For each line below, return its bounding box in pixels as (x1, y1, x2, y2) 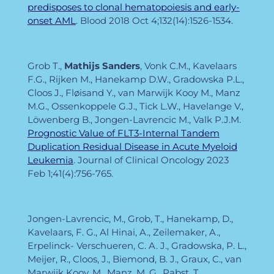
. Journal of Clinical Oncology (73, 154, 207, 166)
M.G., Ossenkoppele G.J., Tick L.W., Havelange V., (27, 100, 243, 112)
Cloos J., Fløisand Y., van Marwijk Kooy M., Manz (27, 86, 240, 98)
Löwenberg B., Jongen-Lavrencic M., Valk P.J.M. (27, 113, 241, 125)
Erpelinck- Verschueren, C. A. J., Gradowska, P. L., (27, 239, 246, 251)
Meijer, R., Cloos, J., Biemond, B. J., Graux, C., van (27, 253, 242, 265)
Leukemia (27, 154, 73, 166)
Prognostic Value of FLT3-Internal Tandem (27, 127, 220, 139)
